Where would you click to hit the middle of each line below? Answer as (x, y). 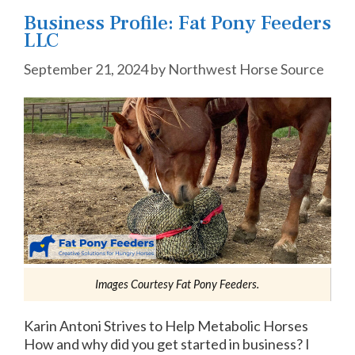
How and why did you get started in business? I (167, 344)
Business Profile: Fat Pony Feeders (177, 23)
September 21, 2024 (86, 69)
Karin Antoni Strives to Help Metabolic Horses (166, 325)
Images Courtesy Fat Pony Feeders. (177, 284)
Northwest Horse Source (246, 69)
